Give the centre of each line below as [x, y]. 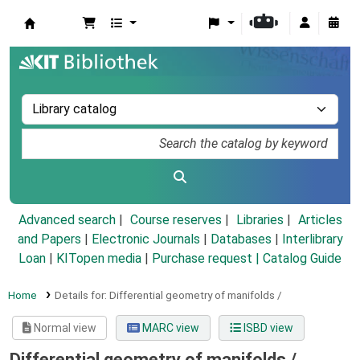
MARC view [169, 328]
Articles [320, 220]
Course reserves [176, 220]
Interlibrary [312, 239]
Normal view [64, 328]
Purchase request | [207, 259]
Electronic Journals [145, 239]
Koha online [65, 41]
